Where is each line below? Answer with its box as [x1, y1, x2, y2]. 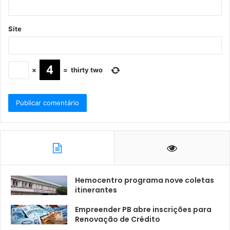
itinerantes [75, 184, 117, 195]
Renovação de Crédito [75, 214, 160, 224]
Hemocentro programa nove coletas [75, 175, 214, 185]
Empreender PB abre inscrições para [75, 204, 212, 215]
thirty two [71, 66, 103, 74]
